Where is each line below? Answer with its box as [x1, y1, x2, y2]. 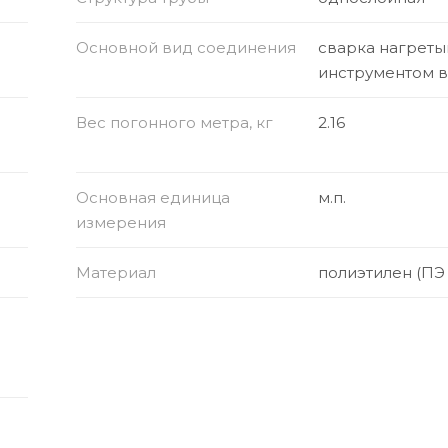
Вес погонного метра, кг [75, 112, 273, 132]
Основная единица [75, 187, 230, 207]
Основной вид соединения [75, 37, 296, 57]
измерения [75, 212, 166, 232]
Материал [75, 262, 156, 282]
